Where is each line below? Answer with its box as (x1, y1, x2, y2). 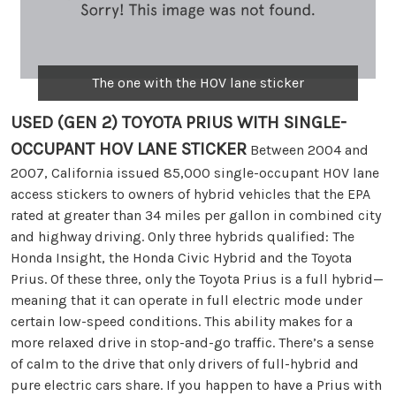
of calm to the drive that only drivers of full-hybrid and (11, 354, 359, 372)
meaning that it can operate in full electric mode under (11, 291, 362, 308)
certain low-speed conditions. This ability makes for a (11, 312, 353, 330)
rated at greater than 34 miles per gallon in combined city (11, 206, 381, 224)
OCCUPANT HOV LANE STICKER (11, 138, 247, 159)
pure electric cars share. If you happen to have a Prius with (11, 376, 382, 393)
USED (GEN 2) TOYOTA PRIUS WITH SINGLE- (11, 111, 346, 133)
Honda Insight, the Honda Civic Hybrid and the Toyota (11, 248, 352, 266)
